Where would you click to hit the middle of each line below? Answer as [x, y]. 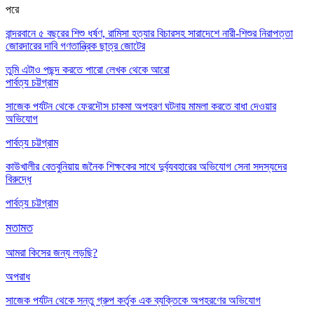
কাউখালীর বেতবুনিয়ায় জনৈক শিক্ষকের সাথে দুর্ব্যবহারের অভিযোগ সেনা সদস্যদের [146, 167]
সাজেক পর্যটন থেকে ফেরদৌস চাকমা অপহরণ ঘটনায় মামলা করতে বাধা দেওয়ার [141, 107]
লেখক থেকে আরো [138, 70]
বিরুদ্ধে [19, 179]
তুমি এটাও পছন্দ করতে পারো [54, 70]
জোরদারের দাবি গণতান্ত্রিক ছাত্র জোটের [75, 46]
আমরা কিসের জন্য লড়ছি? [52, 253]
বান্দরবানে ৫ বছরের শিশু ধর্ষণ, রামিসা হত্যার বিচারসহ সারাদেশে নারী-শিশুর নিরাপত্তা [149, 34]
